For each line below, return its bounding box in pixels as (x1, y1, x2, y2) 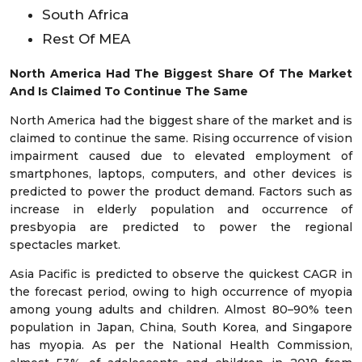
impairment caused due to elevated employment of (10, 148, 352, 163)
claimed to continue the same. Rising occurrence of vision (10, 130, 352, 145)
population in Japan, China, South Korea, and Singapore (10, 319, 352, 335)
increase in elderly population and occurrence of (10, 201, 352, 217)
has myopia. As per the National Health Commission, (10, 337, 352, 352)
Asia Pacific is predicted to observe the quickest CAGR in (10, 266, 352, 281)
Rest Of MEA (42, 30, 130, 47)
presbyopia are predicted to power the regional (10, 219, 352, 234)
